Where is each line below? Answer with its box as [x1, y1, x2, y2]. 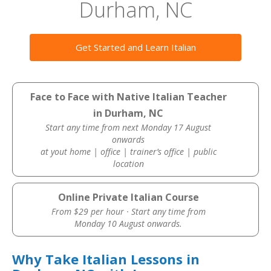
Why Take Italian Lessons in [12, 250, 200, 268]
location [113, 158, 144, 169]
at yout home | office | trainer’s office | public [40, 146, 217, 157]
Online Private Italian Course [57, 191, 199, 204]
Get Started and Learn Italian [75, 41, 196, 53]
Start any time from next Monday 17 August [45, 122, 212, 133]
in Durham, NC [93, 106, 164, 120]
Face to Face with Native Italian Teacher [30, 90, 227, 103]
